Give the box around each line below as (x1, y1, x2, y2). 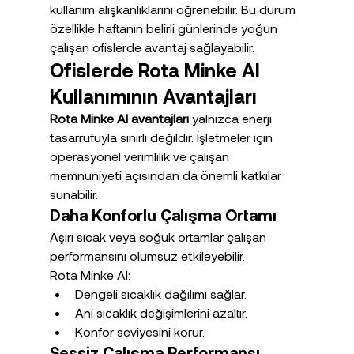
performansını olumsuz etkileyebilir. (49, 248, 245, 264)
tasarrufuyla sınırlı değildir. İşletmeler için (49, 130, 276, 145)
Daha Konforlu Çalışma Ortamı (49, 205, 277, 225)
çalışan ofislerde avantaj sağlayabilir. (49, 40, 254, 55)
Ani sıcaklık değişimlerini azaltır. (74, 305, 247, 321)
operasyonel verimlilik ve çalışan (49, 149, 232, 164)
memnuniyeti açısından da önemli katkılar (49, 168, 284, 183)
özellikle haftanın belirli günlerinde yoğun (49, 21, 281, 36)
